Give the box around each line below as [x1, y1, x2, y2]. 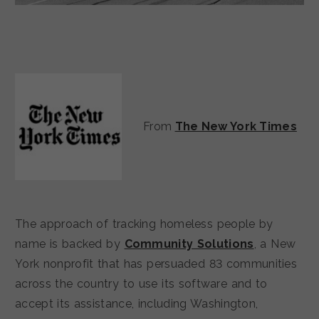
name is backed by [15, 237, 125, 251]
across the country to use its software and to [15, 277, 268, 291]
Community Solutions [124, 237, 254, 251]
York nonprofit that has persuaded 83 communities [15, 257, 298, 271]
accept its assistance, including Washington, [15, 297, 258, 311]
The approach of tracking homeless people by [15, 217, 273, 231]
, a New [253, 237, 296, 251]
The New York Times [174, 120, 297, 134]
